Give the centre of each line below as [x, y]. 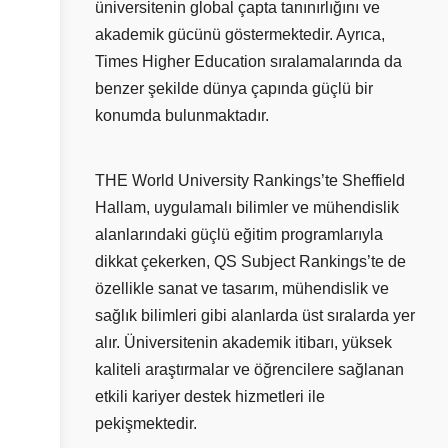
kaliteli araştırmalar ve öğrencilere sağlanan [249, 370]
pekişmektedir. [146, 424]
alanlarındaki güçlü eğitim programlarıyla [239, 235]
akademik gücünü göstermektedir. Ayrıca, [240, 35]
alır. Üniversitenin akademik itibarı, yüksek [243, 343]
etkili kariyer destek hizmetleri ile [210, 397]
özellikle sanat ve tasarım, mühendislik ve [242, 289]
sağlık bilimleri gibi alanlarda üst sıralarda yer [255, 316]
